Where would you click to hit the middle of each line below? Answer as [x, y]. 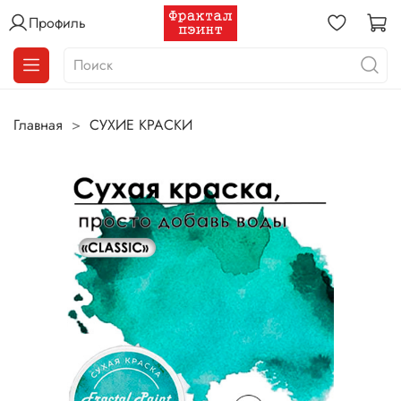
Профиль [57, 23]
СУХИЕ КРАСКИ [141, 125]
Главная [38, 125]
